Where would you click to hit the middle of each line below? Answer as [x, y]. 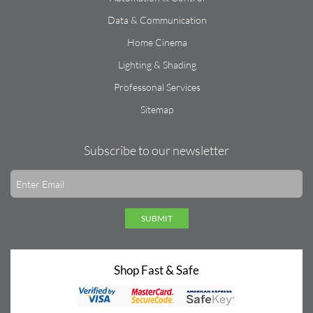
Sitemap [157, 109]
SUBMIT [156, 219]
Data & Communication [157, 20]
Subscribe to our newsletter [156, 150]
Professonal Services [157, 87]
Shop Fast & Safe [156, 270]
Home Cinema [157, 42]
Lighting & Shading [157, 65]
